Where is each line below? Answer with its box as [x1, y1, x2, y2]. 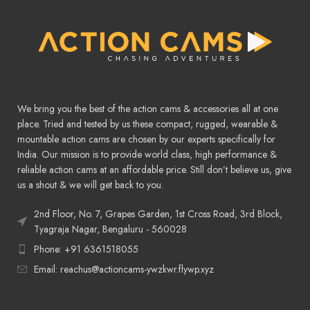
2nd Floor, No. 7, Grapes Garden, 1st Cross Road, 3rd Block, [34, 207, 283, 221]
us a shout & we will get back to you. [17, 178, 164, 192]
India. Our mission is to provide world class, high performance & [17, 147, 277, 162]
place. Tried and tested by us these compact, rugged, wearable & [17, 117, 278, 131]
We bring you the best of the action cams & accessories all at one [17, 102, 279, 116]
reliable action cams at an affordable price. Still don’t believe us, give [17, 163, 292, 177]
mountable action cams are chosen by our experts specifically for [17, 132, 276, 147]
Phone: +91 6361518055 [34, 242, 139, 257]
